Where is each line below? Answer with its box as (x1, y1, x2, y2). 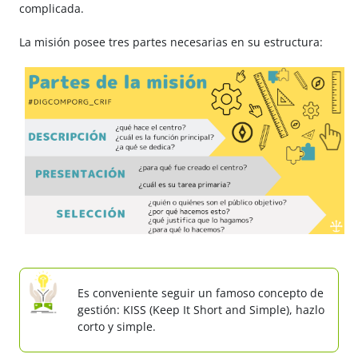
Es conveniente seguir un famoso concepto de (78, 285, 324, 301)
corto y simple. (78, 319, 156, 335)
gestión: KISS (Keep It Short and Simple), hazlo (78, 302, 324, 318)
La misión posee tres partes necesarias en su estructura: (19, 34, 323, 50)
